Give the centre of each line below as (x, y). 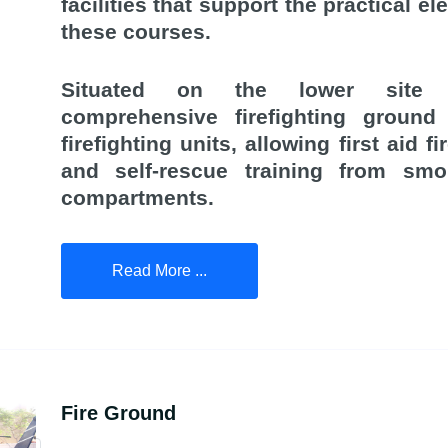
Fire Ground (118, 412)
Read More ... (159, 270)
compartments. (137, 198)
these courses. (135, 31)
